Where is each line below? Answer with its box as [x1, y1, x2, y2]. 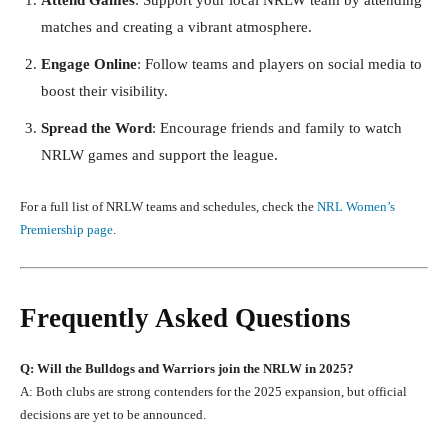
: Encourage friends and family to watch [152, 119, 402, 136]
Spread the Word [41, 119, 152, 136]
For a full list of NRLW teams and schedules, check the [20, 198, 317, 214]
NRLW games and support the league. [41, 146, 278, 163]
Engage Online [41, 55, 137, 72]
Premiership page [20, 221, 113, 237]
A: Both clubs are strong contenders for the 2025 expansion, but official [20, 383, 407, 399]
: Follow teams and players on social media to [137, 55, 422, 72]
